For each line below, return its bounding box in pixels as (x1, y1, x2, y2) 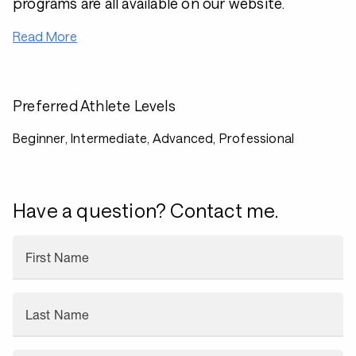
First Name (25, 250, 90, 265)
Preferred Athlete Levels (13, 97, 176, 114)
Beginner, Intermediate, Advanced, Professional (13, 130, 295, 145)
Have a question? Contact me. (13, 199, 279, 222)
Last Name (25, 308, 90, 322)
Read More (13, 29, 77, 44)
